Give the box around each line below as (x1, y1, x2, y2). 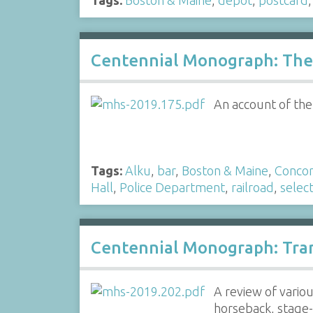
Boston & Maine (181, 163, 268, 177)
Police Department (119, 180, 225, 194)
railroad (231, 180, 274, 194)
